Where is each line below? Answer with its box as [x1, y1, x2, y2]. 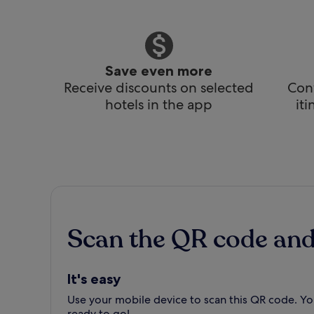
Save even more [105, 62, 212, 79]
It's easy [67, 271, 121, 287]
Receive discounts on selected [64, 78, 254, 97]
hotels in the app [105, 95, 212, 114]
